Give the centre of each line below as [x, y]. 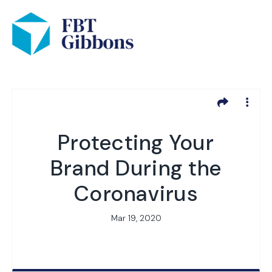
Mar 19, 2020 [136, 218]
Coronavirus [136, 193]
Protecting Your [136, 142]
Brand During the [136, 168]
